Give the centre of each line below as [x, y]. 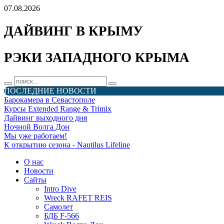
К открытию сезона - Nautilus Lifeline [67, 145]
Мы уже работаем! [35, 136]
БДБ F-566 [61, 216]
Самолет [58, 207]
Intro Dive [60, 189]
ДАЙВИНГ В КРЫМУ [73, 31]
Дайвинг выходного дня [45, 118]
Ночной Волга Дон [37, 127]
